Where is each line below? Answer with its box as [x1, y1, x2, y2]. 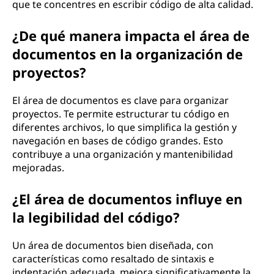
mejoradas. [12, 161, 64, 174]
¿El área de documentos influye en [12, 190, 242, 208]
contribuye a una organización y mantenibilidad [12, 147, 233, 161]
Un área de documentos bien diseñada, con [12, 239, 213, 252]
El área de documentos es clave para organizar [12, 94, 229, 107]
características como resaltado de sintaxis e [12, 252, 214, 265]
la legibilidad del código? [12, 208, 180, 226]
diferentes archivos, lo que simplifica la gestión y [12, 120, 237, 134]
